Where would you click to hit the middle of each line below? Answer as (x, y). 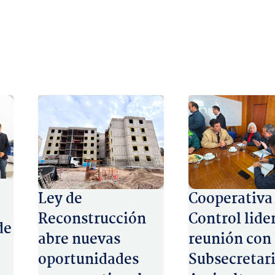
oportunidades (88, 260)
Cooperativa (230, 199)
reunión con (230, 240)
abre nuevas (79, 240)
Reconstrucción (92, 220)
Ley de (60, 199)
